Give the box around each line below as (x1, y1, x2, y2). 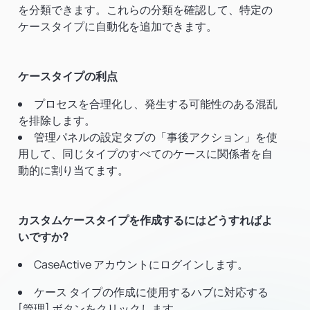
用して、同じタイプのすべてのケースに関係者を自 (18, 146, 273, 161)
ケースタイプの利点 (18, 69, 118, 84)
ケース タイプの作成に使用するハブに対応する (34, 284, 268, 300)
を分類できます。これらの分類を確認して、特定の (18, 2, 273, 17)
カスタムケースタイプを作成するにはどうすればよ (18, 212, 273, 228)
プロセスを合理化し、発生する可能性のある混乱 (34, 96, 277, 111)
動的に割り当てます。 (18, 163, 129, 178)
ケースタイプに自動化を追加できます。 (18, 19, 217, 34)
